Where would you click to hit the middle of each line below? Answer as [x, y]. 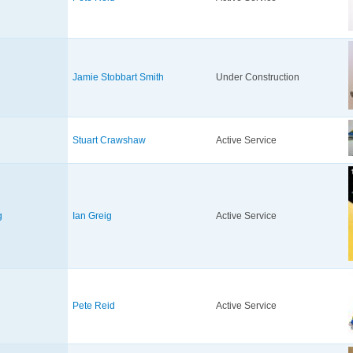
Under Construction [258, 78]
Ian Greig [92, 216]
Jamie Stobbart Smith [118, 78]
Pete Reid [94, 306]
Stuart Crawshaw [109, 141]
